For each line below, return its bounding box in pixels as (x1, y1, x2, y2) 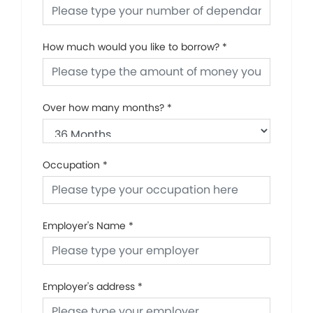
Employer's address (43, 279, 135, 294)
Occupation (43, 158, 100, 173)
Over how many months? (43, 101, 164, 115)
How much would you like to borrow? (43, 40, 219, 54)
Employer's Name (43, 219, 126, 233)
